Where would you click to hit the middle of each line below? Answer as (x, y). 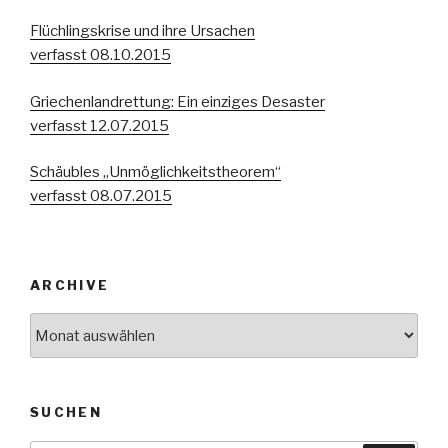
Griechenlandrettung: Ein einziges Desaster (177, 101)
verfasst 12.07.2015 (99, 125)
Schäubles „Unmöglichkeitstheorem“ (155, 172)
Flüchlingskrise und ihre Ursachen (142, 31)
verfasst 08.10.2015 (100, 55)
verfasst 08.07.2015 (101, 196)
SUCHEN (66, 412)
